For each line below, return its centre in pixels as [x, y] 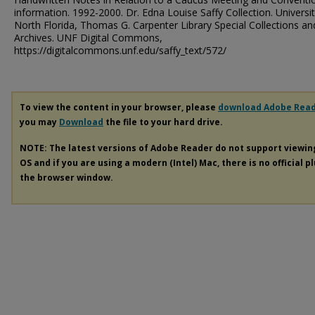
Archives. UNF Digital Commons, [88, 38]
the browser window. [66, 177]
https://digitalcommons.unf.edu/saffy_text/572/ [120, 50]
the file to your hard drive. [163, 122]
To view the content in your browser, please [119, 107]
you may [39, 122]
